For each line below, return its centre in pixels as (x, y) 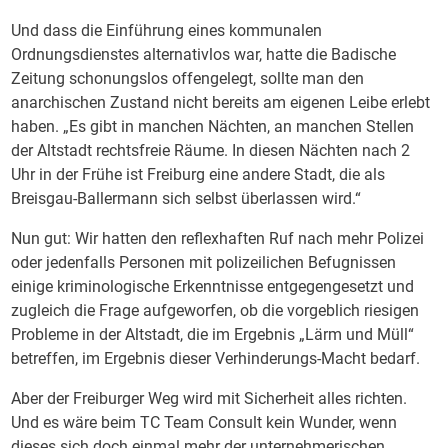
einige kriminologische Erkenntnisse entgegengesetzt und (213, 286)
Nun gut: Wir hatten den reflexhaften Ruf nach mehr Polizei (218, 238)
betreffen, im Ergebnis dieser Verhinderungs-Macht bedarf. (216, 358)
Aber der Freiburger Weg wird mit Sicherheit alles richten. (209, 398)
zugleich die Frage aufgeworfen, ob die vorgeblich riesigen (215, 310)
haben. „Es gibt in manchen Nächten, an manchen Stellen (213, 126)
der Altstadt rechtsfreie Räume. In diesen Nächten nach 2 (211, 150)
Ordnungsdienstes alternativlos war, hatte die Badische (204, 54)
